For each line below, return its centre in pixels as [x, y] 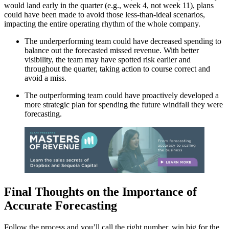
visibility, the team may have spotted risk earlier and [108, 59]
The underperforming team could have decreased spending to [123, 41]
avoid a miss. [45, 78]
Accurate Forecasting [61, 206]
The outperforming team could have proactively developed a [122, 95]
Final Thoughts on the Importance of [100, 192]
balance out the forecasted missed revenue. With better [112, 50]
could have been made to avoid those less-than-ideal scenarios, [105, 14]
